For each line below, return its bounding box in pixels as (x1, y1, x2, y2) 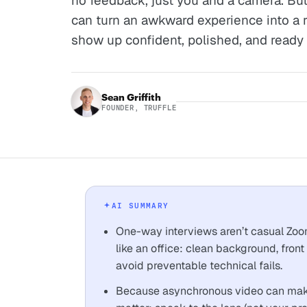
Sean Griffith (101, 90, 161, 103)
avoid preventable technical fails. (116, 258, 282, 273)
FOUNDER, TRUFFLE (101, 103, 177, 112)
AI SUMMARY (112, 201, 169, 210)
